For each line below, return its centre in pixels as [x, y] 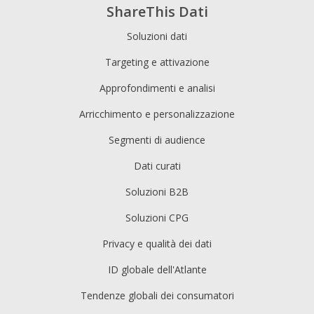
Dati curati [157, 166]
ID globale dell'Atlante [157, 270]
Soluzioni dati [157, 36]
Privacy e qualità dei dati [157, 244]
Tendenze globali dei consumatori [157, 296]
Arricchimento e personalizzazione [157, 114]
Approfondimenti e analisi [157, 88]
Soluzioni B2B [157, 192]
